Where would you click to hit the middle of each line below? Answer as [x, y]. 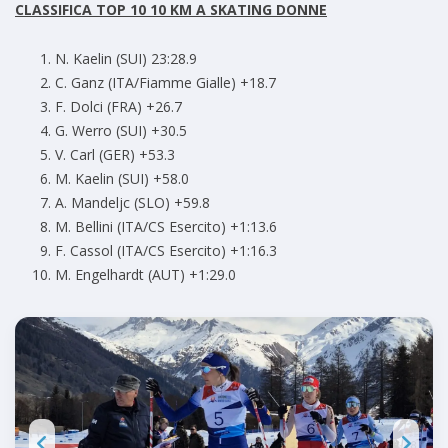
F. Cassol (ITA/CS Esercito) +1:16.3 [166, 251]
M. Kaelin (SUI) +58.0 [122, 179]
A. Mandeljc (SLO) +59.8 [132, 203]
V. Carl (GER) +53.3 [115, 155]
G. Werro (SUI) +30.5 [121, 131]
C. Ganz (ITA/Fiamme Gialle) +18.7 [165, 83]
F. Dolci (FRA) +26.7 [118, 107]
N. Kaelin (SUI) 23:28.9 [126, 59]
